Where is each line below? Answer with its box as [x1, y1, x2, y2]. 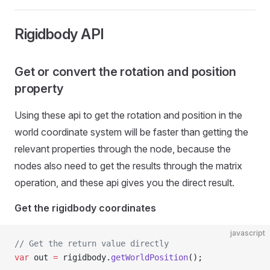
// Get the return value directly [14, 239, 169, 248]
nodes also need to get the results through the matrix [14, 160, 242, 172]
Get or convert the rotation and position [14, 64, 236, 79]
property [14, 81, 63, 96]
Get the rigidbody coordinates [14, 202, 156, 214]
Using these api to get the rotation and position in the [14, 109, 242, 121]
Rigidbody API [14, 25, 104, 43]
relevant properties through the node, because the [14, 143, 231, 155]
